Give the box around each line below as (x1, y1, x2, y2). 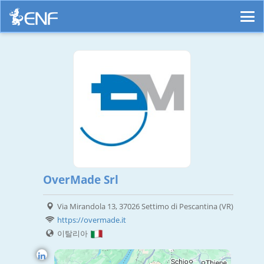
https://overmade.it (57, 214, 126, 226)
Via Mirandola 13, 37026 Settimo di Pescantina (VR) (57, 201, 233, 212)
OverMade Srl (42, 172, 118, 188)
